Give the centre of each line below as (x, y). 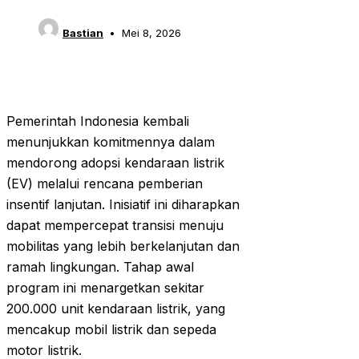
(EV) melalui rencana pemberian (105, 184)
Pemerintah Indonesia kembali (98, 121)
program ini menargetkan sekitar (105, 288)
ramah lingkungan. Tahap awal (100, 267)
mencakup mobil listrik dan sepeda (111, 330)
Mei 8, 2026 (151, 33)
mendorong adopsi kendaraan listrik (115, 163)
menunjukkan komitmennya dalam (111, 142)
